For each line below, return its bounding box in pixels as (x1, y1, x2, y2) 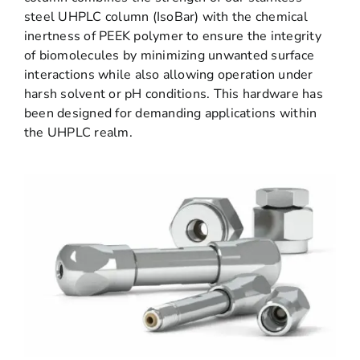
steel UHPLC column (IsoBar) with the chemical (23, 8, 308, 27)
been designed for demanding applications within (23, 104, 317, 123)
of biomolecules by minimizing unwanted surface (23, 47, 315, 65)
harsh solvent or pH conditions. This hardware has (23, 85, 323, 104)
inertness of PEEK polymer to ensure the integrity (23, 27, 321, 46)
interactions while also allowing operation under (23, 66, 313, 84)
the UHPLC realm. (23, 124, 133, 142)
